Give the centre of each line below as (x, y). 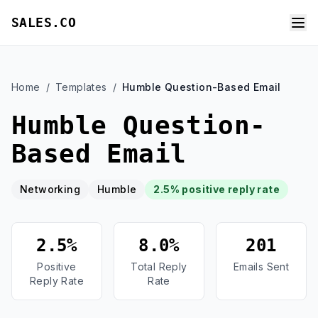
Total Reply (159, 267)
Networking (50, 189)
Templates (81, 87)
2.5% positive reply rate (217, 189)
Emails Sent (261, 267)
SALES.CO (44, 22)
